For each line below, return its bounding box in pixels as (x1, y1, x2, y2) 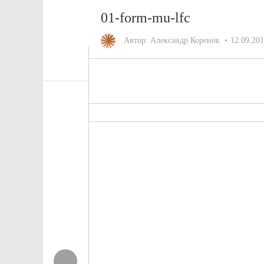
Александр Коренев (150, 36, 219, 45)
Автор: (121, 36, 150, 45)
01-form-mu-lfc (101, 10, 190, 25)
